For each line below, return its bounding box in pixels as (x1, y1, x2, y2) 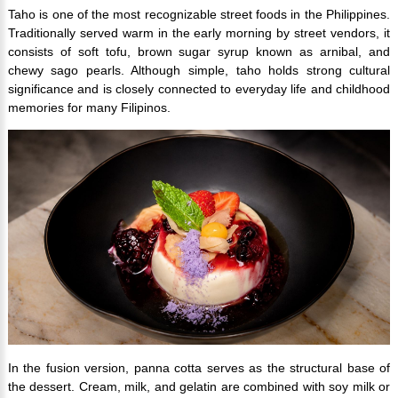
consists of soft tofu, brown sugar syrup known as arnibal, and (7, 44, 391, 60)
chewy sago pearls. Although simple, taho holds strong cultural (7, 63, 391, 78)
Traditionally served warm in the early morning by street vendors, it (7, 26, 391, 41)
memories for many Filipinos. (7, 100, 171, 115)
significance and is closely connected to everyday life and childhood (7, 82, 391, 97)
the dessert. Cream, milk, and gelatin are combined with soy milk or (7, 379, 391, 394)
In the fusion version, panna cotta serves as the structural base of (7, 361, 391, 376)
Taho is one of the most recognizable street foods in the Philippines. (7, 7, 391, 22)
